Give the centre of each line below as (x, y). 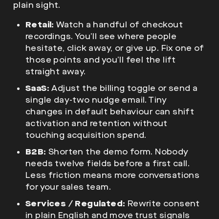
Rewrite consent (163, 203)
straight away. (56, 71)
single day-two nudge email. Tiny (96, 100)
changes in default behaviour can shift (110, 111)
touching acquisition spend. (86, 135)
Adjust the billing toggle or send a (124, 88)
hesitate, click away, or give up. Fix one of (115, 48)
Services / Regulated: (76, 203)
